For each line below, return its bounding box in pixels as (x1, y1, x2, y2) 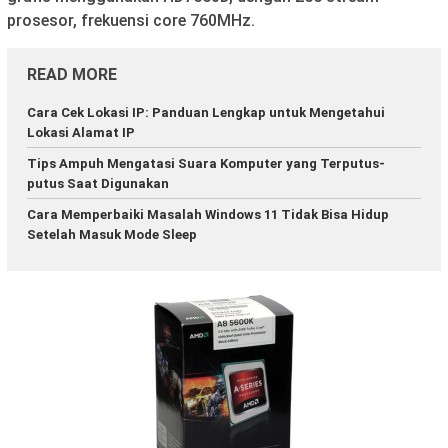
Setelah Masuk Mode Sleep (27, 227, 197, 243)
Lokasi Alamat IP (27, 125, 135, 141)
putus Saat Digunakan (27, 176, 169, 192)
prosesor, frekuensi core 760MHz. (7, 11, 255, 31)
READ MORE (27, 65, 117, 85)
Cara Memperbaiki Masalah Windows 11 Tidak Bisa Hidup (27, 207, 389, 223)
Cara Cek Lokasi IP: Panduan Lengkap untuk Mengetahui (27, 105, 385, 121)
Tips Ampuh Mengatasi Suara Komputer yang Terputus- (27, 156, 385, 172)
